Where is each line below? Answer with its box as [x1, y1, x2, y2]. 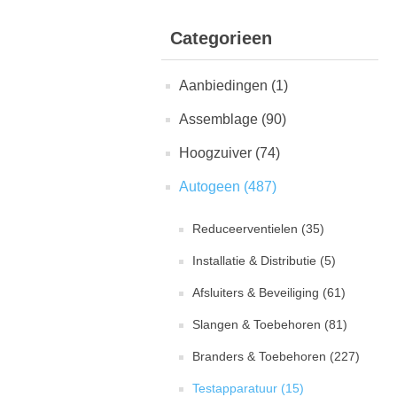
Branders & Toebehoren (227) [192, 349, 360, 363]
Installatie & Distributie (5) [192, 253, 336, 268]
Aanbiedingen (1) [179, 78, 288, 93]
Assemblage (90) [179, 112, 286, 127]
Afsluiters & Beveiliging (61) [192, 285, 346, 300]
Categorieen [170, 28, 272, 48]
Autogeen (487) [179, 179, 276, 194]
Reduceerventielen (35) [192, 222, 324, 236]
